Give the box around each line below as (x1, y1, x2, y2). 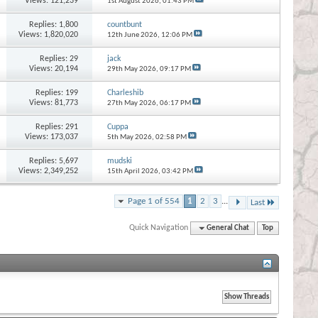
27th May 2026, (106, 99, 160, 107)
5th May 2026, (106, 133, 155, 141)
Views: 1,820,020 (18, 30, 79, 39)
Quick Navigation (129, 223, 189, 232)
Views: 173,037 (25, 132, 79, 141)
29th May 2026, (106, 65, 160, 73)
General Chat (207, 224, 250, 232)
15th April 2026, (106, 167, 162, 175)
